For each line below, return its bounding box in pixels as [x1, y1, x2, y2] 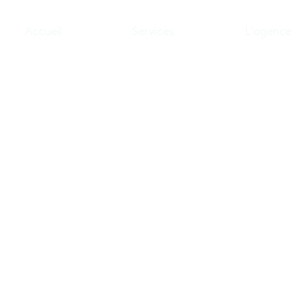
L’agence [244, 25, 291, 37]
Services [132, 25, 175, 37]
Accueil [25, 25, 63, 37]
